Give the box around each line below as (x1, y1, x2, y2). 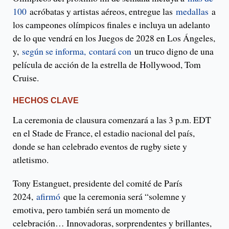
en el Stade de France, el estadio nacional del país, (13, 127, 195, 140)
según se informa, (22, 45, 89, 58)
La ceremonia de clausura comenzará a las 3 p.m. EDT (13, 113, 211, 126)
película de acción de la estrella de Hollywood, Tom (13, 58, 201, 71)
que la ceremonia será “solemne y (60, 190, 186, 203)
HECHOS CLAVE (13, 96, 79, 105)
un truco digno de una (131, 45, 214, 58)
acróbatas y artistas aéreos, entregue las (27, 5, 176, 18)
